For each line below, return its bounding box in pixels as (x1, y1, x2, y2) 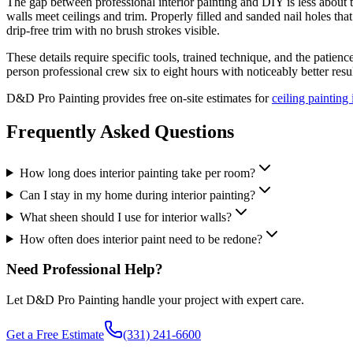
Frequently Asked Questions (6, 121, 234, 142)
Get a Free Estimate (6, 328, 104, 342)
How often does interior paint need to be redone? (19, 232, 262, 246)
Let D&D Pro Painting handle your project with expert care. (6, 293, 304, 307)
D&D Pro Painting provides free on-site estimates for (6, 91, 272, 105)
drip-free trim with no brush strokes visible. (6, 23, 220, 37)
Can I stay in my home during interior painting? (19, 188, 255, 202)
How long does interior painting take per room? (19, 165, 255, 180)
